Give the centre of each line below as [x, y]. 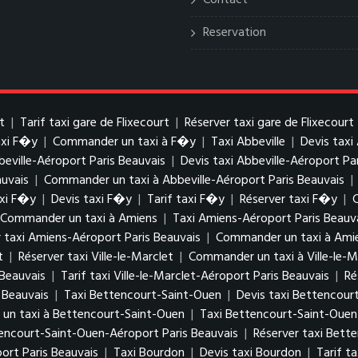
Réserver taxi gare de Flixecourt [269, 123]
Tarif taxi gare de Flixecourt [95, 123]
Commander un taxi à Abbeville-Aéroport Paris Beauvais [194, 181]
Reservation [235, 33]
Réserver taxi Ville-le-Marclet [96, 257]
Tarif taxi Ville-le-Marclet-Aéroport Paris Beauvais [195, 276]
